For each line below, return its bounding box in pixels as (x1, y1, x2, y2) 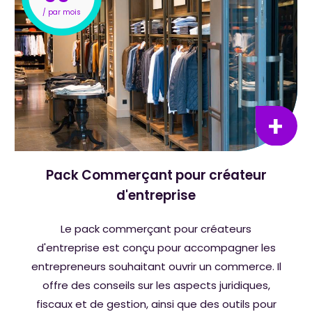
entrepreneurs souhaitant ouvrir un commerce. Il (31, 258, 281, 274)
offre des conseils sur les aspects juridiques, (42, 277, 270, 292)
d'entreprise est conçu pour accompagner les (36, 240, 276, 255)
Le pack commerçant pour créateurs (61, 221, 251, 236)
